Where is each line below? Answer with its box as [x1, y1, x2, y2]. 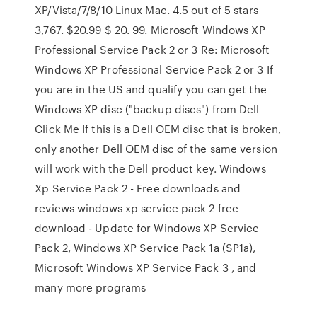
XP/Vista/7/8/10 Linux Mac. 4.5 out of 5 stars [35, 2, 258, 18]
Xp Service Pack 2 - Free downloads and [35, 180, 241, 196]
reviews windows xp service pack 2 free [35, 200, 239, 216]
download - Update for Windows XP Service [35, 220, 260, 236]
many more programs [35, 279, 146, 295]
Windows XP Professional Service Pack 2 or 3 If [35, 62, 273, 77]
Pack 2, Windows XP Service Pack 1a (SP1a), [35, 240, 256, 255]
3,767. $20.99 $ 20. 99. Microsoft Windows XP [35, 22, 265, 38]
